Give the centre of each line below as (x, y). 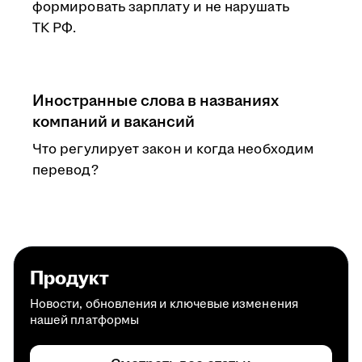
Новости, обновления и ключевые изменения (164, 304)
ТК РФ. (55, 28)
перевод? (65, 170)
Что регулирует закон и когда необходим (173, 149)
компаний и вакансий (114, 122)
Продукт (69, 279)
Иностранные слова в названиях (156, 101)
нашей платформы (85, 320)
